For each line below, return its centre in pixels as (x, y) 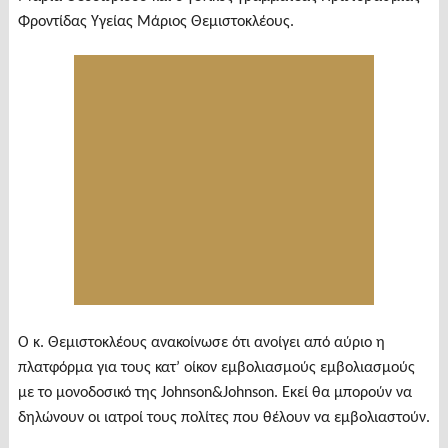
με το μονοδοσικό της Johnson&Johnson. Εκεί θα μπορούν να (214, 392)
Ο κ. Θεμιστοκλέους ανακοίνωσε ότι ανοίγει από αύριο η (201, 342)
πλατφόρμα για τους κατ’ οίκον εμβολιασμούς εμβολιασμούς (216, 367)
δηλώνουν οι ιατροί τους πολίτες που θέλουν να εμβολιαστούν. (223, 417)
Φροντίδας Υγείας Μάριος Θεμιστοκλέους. (155, 21)
